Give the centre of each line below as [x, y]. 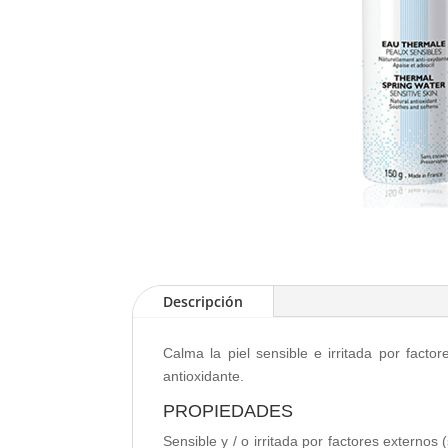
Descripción [203, 301]
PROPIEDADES [228, 410]
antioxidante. [203, 375]
